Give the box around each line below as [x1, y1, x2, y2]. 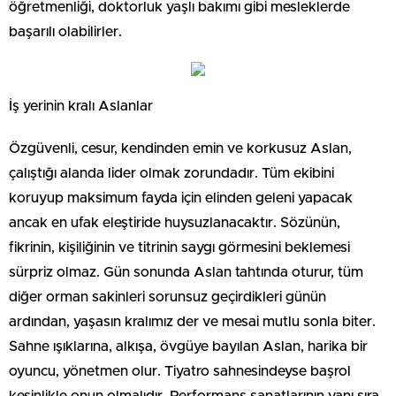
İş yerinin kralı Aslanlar [9, 98, 153, 113]
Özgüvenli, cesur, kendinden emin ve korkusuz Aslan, [9, 141, 352, 156]
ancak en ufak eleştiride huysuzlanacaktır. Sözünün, [9, 215, 340, 230]
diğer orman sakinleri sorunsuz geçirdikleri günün [9, 289, 326, 304]
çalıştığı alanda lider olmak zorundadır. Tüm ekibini [9, 165, 334, 180]
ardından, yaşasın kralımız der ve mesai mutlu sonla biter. [9, 314, 376, 329]
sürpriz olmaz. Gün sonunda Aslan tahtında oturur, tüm [9, 264, 363, 279]
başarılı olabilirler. [9, 24, 122, 39]
